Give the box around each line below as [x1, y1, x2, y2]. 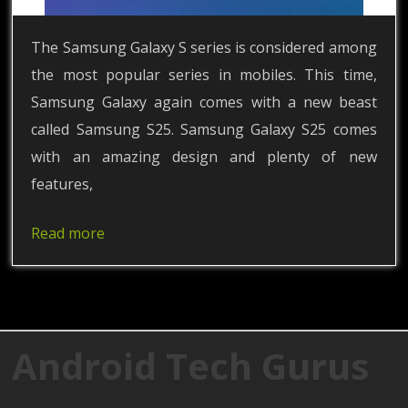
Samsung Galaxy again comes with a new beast [31, 91, 377, 112]
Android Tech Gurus [12, 340, 371, 391]
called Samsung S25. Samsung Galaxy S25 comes [31, 118, 377, 139]
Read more [31, 222, 106, 243]
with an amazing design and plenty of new [31, 146, 377, 167]
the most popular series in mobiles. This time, [31, 64, 377, 85]
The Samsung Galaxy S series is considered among [31, 36, 377, 57]
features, [31, 173, 94, 194]
